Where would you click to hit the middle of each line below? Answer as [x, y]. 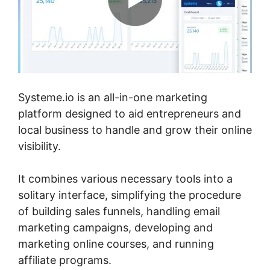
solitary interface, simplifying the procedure [130, 195]
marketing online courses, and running [116, 243]
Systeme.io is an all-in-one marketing [113, 97]
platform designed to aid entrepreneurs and [130, 113]
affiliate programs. [65, 260]
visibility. [39, 146]
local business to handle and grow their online [135, 130]
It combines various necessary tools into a [125, 178]
